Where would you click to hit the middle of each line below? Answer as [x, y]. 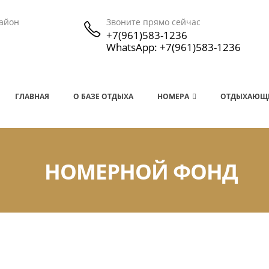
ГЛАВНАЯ [32, 96]
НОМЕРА [173, 96]
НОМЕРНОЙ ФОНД [141, 171]
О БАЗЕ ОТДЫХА [103, 96]
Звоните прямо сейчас [154, 22]
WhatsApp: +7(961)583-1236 [174, 47]
